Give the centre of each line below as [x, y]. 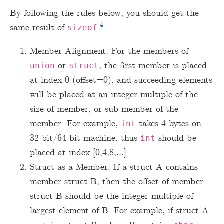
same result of [39, 28]
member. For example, [75, 124]
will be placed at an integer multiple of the [114, 95]
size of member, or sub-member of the [104, 109]
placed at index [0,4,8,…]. [79, 153]
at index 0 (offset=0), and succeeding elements [121, 80]
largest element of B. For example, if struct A [119, 211]
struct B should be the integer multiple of [112, 196]
